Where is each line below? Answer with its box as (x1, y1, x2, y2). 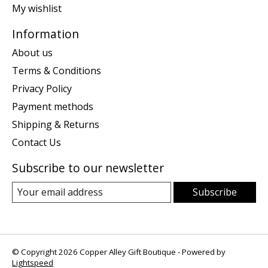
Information (12, 25, 79, 42)
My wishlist (12, 1, 62, 15)
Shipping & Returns (12, 118, 99, 132)
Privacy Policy (12, 82, 72, 96)
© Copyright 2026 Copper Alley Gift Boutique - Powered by (12, 246, 226, 258)
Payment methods (12, 100, 93, 114)
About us (12, 46, 53, 60)
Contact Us (12, 136, 61, 150)
